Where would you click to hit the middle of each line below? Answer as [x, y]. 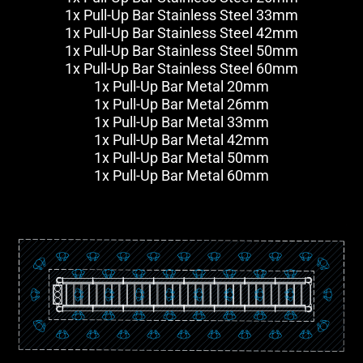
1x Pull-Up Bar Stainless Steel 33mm [181, 15]
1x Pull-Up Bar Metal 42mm [181, 140]
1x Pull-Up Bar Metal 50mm [181, 158]
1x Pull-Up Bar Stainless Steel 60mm [181, 68]
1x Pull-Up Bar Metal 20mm [181, 86]
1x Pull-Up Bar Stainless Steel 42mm [181, 33]
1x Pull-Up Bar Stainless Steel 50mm [181, 51]
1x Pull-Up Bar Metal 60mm [181, 175]
